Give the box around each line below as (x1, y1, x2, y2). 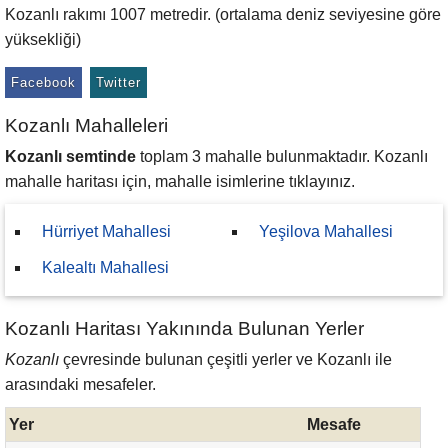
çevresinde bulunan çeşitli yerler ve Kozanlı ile (59, 351, 392, 368)
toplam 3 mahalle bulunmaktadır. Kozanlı (136, 148, 428, 165)
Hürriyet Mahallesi (42, 223, 171, 240)
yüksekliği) (5, 31, 81, 48)
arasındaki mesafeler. (5, 376, 156, 393)
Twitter (96, 75, 141, 90)
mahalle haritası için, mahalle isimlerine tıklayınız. (5, 173, 355, 190)
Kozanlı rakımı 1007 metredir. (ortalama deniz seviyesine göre (5, 6, 441, 23)
